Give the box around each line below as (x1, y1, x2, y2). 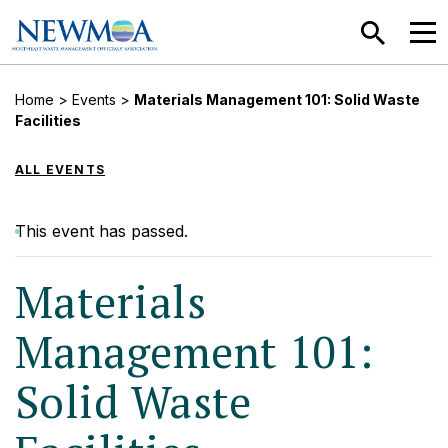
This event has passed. (15, 221, 188, 241)
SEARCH (385, 18, 444, 34)
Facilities (15, 112, 81, 129)
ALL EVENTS (15, 162, 105, 177)
